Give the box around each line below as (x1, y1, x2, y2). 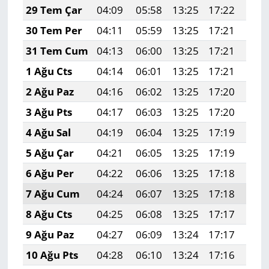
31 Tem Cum (25, 44, 88, 58)
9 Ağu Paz (25, 228, 74, 242)
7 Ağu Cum (25, 187, 80, 201)
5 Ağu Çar (25, 146, 74, 160)
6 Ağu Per (25, 166, 74, 181)
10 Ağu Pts (25, 248, 78, 262)
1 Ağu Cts (25, 64, 72, 79)
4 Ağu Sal (25, 125, 71, 140)
